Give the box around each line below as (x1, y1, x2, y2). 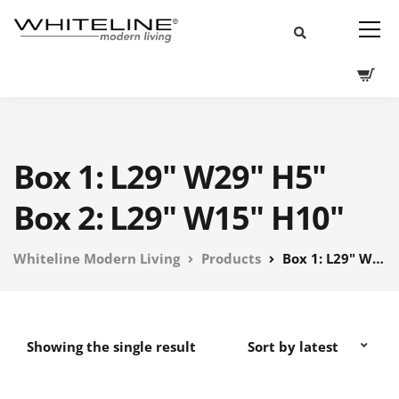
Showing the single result (27, 338, 196, 355)
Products (201, 249, 261, 267)
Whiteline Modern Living (13, 249, 180, 267)
